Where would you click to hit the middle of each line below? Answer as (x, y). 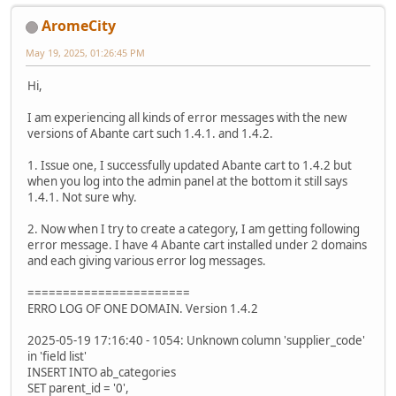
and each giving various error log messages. (147, 261)
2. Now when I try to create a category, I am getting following (194, 229)
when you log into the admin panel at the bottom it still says (187, 182)
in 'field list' (57, 357)
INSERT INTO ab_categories (102, 373)
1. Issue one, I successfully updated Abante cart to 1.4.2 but (190, 166)
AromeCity (79, 25)
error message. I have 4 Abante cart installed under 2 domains (197, 245)
